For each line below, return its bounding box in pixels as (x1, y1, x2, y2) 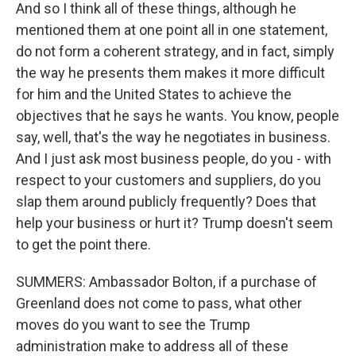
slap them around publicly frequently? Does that (16, 193, 316, 210)
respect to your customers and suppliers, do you (16, 172, 321, 188)
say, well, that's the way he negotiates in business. (16, 129, 331, 145)
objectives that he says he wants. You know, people (16, 107, 339, 124)
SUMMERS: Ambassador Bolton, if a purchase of (16, 273, 317, 290)
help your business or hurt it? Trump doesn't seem (16, 215, 333, 231)
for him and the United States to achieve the (16, 86, 292, 103)
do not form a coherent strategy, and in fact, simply (16, 43, 335, 60)
